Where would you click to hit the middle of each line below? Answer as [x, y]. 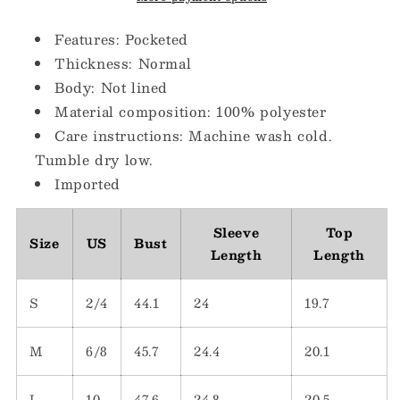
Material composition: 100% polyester [191, 111]
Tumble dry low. [94, 159]
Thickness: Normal [123, 62]
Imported [87, 183]
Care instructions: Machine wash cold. [194, 135]
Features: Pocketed [121, 38]
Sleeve [236, 232]
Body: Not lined [111, 87]
